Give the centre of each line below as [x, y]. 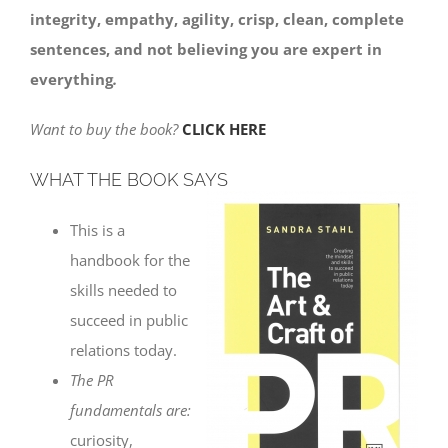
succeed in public [129, 319]
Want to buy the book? [106, 128]
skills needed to [123, 289]
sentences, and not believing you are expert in [206, 48]
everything [71, 78]
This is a [97, 229]
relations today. [123, 349]
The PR [92, 379]
